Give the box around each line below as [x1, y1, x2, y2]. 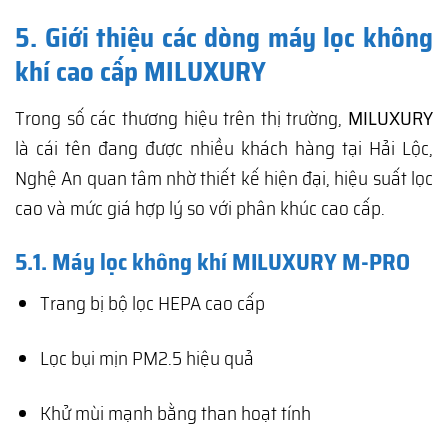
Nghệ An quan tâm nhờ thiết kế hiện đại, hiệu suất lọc [15, 162, 433, 193]
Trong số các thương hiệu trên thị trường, [15, 102, 348, 133]
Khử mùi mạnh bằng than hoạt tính [39, 398, 311, 429]
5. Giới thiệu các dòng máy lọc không [15, 16, 433, 60]
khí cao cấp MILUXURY [15, 50, 266, 94]
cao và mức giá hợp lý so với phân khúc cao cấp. [15, 192, 385, 223]
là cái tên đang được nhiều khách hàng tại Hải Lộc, [15, 132, 433, 163]
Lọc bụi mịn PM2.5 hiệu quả [39, 343, 254, 374]
